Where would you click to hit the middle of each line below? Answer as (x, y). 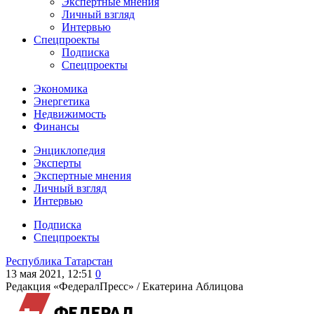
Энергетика (62, 101)
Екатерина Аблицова (193, 286)
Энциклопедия (69, 150)
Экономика (61, 89)
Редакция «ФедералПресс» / (74, 286)
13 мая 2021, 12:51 (49, 274)
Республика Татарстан (59, 261)
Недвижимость (70, 114)
